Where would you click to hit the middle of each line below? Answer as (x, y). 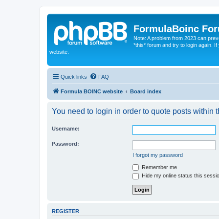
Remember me (159, 167)
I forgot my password (158, 155)
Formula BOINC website (92, 91)
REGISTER (66, 211)
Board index (146, 91)
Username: (66, 128)
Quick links (74, 77)
